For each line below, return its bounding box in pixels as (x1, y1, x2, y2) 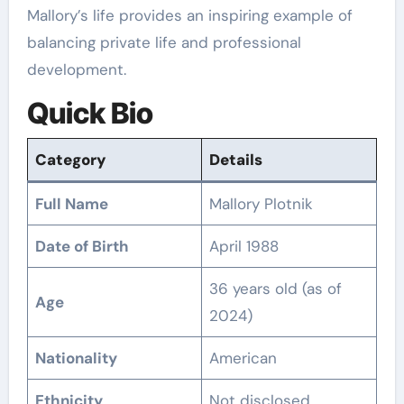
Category (35, 149, 107, 170)
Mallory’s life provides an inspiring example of (26, 5, 353, 26)
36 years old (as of (209, 278, 343, 298)
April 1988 (209, 235, 280, 256)
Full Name (35, 193, 109, 214)
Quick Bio (26, 96, 153, 132)
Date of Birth (35, 235, 130, 256)
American (209, 347, 278, 368)
